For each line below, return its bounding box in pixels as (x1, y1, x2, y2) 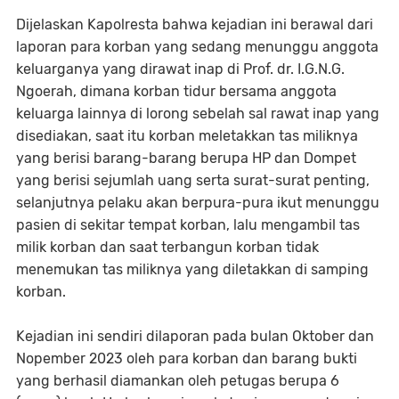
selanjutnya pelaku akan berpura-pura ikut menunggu (16, 193, 379, 211)
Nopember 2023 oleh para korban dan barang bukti (16, 349, 357, 367)
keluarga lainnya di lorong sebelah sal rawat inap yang (16, 104, 379, 122)
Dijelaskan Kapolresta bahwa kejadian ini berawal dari (16, 15, 373, 33)
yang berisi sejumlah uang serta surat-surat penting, (16, 171, 370, 189)
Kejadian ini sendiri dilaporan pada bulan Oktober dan (16, 327, 374, 345)
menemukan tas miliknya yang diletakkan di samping (16, 260, 369, 278)
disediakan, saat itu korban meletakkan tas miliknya (16, 126, 358, 144)
